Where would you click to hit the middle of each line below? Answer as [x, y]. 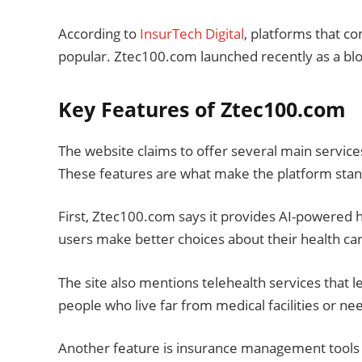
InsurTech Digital [192, 33]
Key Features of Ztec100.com [202, 109]
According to [99, 33]
